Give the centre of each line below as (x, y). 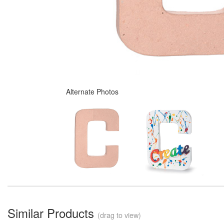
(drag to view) (119, 214)
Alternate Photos (92, 91)
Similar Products (52, 212)
